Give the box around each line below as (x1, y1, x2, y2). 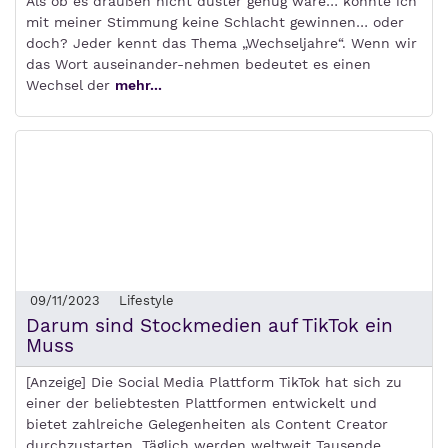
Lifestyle (119, 293, 174, 308)
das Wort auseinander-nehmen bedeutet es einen (26, 56, 371, 72)
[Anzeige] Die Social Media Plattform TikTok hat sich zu (26, 374, 402, 390)
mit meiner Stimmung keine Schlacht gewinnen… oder (26, 14, 404, 30)
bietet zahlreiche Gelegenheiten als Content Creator (26, 416, 388, 432)
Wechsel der (26, 77, 115, 93)
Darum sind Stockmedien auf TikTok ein (26, 314, 393, 337)
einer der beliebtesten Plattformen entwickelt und (26, 395, 377, 411)
